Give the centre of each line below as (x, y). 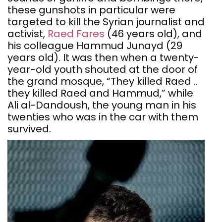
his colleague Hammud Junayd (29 (95, 46)
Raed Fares (76, 34)
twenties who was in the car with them (103, 117)
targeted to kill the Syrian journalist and (106, 22)
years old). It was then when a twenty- (103, 57)
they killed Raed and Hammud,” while (100, 93)
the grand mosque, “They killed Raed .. (103, 81)
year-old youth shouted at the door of (103, 69)
